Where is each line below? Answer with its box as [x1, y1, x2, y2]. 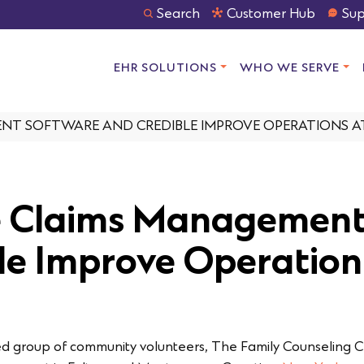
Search [157, 6, 200, 23]
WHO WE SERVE [240, 62, 340, 76]
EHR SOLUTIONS [114, 62, 218, 76]
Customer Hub [227, 6, 315, 23]
